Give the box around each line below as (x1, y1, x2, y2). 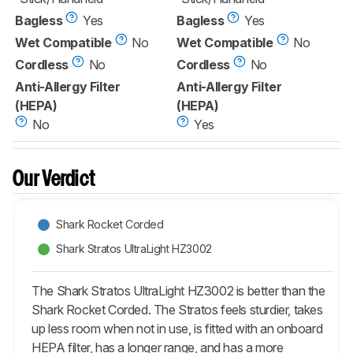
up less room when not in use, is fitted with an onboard (32, 320, 323, 336)
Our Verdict (13, 169, 96, 190)
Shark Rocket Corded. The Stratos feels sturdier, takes (32, 301, 323, 318)
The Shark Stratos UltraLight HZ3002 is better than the (32, 282, 325, 299)
